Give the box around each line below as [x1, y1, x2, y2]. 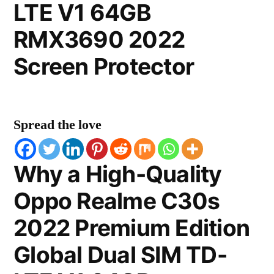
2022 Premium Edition [13, 214, 250, 242]
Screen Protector [13, 53, 194, 80]
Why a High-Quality [13, 160, 222, 188]
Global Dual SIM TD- [13, 241, 227, 268]
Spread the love [13, 116, 102, 133]
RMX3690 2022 [13, 26, 185, 53]
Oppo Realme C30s [13, 187, 220, 215]
